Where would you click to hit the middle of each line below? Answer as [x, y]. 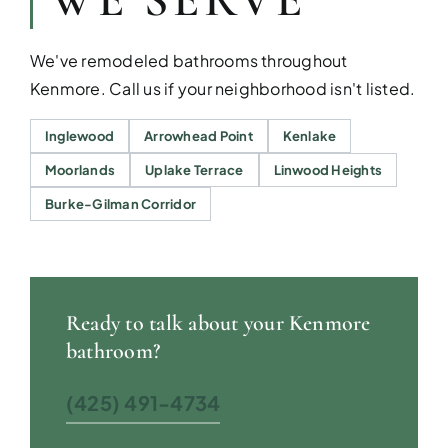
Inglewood [79, 136]
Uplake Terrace [194, 170]
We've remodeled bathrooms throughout [188, 60]
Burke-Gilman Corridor [120, 204]
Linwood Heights [328, 170]
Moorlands [80, 170]
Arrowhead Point [198, 136]
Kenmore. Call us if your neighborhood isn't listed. [222, 88]
